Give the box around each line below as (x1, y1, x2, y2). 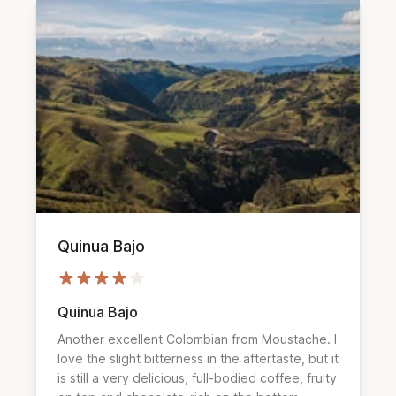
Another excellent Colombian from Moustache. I (57, 331, 337, 346)
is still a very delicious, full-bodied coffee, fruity (57, 369, 337, 385)
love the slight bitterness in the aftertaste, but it (57, 350, 339, 366)
